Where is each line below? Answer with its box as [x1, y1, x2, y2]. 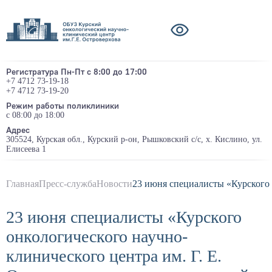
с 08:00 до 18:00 [6, 110, 64, 120]
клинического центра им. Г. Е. [6, 246, 222, 266]
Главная [6, 178, 39, 189]
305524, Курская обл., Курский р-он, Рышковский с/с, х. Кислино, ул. [6, 135, 262, 144]
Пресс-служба [39, 178, 97, 189]
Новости [97, 178, 132, 189]
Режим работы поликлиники [6, 100, 119, 111]
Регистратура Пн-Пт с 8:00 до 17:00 [6, 66, 147, 77]
